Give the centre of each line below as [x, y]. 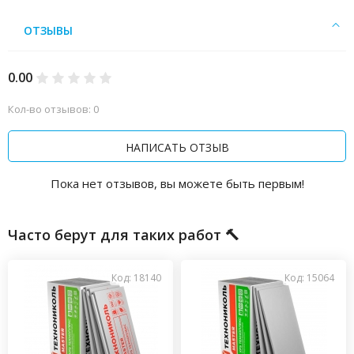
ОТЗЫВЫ [48, 30]
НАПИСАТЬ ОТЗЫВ [177, 147]
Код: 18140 [136, 278]
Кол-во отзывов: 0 [53, 109]
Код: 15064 [309, 278]
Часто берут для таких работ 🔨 [124, 235]
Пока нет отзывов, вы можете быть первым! [177, 183]
